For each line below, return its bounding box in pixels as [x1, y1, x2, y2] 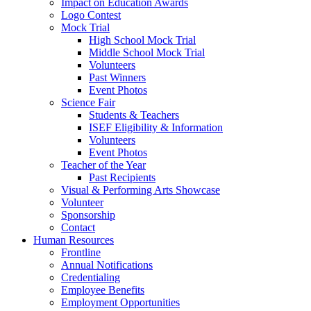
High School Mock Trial [89, 34, 196, 46]
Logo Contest [61, 9, 121, 21]
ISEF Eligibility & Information [89, 121, 223, 133]
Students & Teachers [89, 109, 179, 121]
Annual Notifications [61, 259, 153, 271]
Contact [61, 221, 95, 233]
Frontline [61, 246, 101, 258]
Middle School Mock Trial [89, 47, 205, 58]
